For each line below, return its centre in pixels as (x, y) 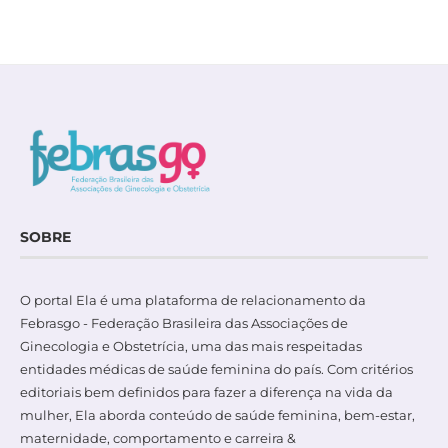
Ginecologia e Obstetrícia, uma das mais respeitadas (191, 346)
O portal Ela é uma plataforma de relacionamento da (193, 300)
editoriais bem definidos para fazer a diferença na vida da (206, 392)
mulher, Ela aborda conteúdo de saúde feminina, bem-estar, (217, 415)
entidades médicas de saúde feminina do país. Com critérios (216, 369)
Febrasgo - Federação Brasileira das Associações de (184, 323)
